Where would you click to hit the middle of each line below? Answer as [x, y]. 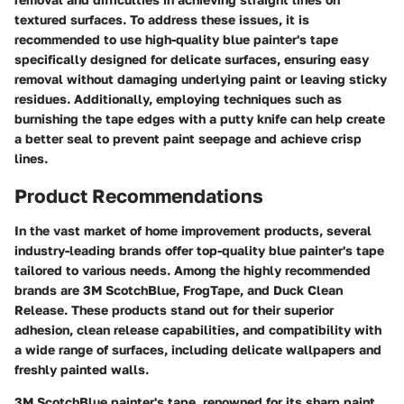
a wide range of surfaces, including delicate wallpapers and [198, 349]
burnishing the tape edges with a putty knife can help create [200, 119]
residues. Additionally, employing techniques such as [178, 99]
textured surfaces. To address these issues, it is [162, 19]
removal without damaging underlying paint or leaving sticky [201, 79]
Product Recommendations [139, 196]
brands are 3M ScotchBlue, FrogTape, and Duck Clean [179, 289]
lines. [31, 158]
